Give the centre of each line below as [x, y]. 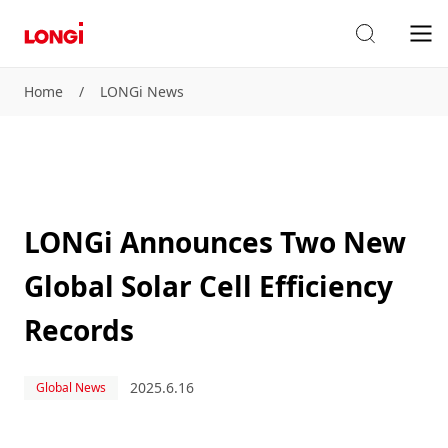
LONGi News [142, 91]
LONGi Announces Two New [215, 242]
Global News [71, 387]
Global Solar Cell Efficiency [208, 286]
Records [79, 330]
